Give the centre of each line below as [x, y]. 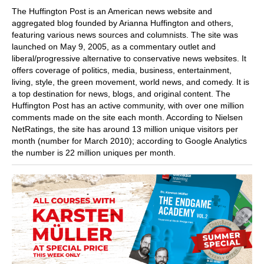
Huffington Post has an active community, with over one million [128, 105]
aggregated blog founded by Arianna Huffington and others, [123, 23]
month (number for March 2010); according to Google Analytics [129, 141]
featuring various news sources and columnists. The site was [125, 34]
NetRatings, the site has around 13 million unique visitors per [125, 129]
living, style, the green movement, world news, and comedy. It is [131, 82]
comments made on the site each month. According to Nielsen [127, 117]
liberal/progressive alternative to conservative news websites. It [129, 58]
